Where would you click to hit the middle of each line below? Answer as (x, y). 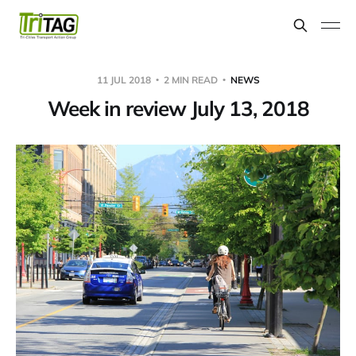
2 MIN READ (190, 79)
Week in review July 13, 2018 (178, 108)
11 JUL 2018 (125, 79)
